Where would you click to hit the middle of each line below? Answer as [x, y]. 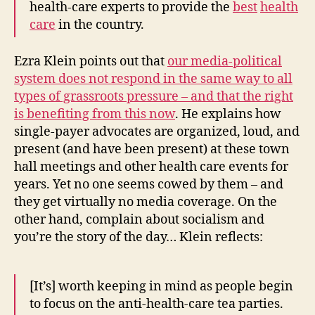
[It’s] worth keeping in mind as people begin [161, 287]
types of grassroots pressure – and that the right [154, 97]
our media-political [225, 62]
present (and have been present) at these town [152, 150]
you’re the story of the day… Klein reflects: [139, 238]
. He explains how [228, 115]
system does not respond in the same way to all [153, 79]
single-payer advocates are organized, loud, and [157, 132]
